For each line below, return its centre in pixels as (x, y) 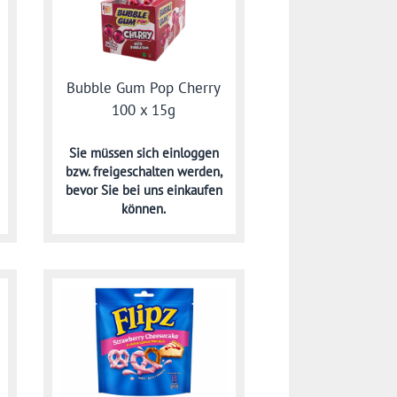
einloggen (190, 153)
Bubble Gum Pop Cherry (144, 88)
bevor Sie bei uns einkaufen (144, 191)
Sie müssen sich (115, 153)
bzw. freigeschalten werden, (144, 172)
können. (144, 209)
